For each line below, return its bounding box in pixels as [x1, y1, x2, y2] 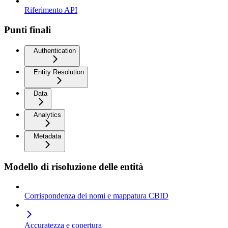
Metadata [34, 132, 61, 140]
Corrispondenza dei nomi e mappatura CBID [24, 191, 168, 201]
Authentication [34, 46, 76, 54]
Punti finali [4, 24, 51, 35]
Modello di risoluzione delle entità [4, 161, 144, 173]
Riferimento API [24, 6, 77, 15]
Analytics [34, 110, 61, 119]
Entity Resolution [34, 68, 84, 76]
